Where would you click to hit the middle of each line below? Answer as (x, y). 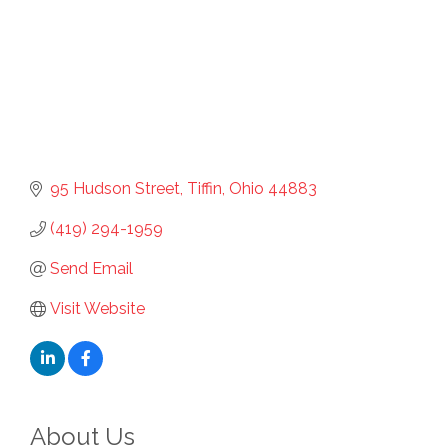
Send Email (91, 269)
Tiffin (204, 189)
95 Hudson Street (115, 189)
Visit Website (97, 309)
